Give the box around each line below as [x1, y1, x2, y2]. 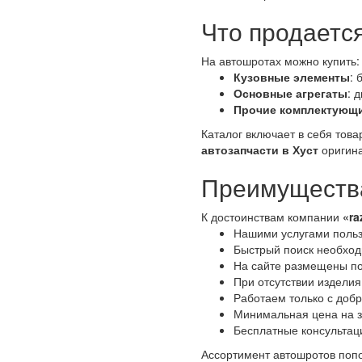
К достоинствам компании [201, 208, 343, 225]
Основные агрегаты [234, 85, 347, 102]
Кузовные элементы [234, 69, 350, 86]
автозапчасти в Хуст [201, 141, 318, 158]
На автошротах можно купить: [201, 53, 360, 69]
